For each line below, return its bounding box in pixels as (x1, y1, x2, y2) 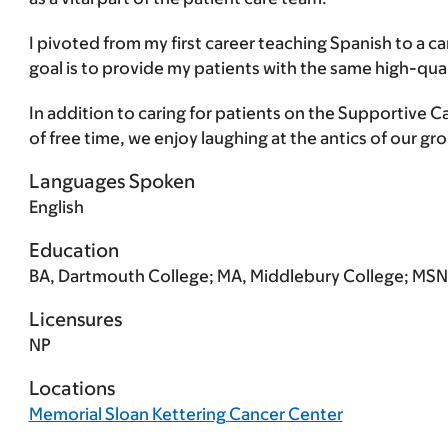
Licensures (28, 308, 122, 331)
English (28, 197, 84, 218)
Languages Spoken (28, 170, 195, 193)
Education (28, 239, 119, 262)
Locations (28, 377, 115, 400)
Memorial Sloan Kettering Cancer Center (28, 404, 343, 425)
